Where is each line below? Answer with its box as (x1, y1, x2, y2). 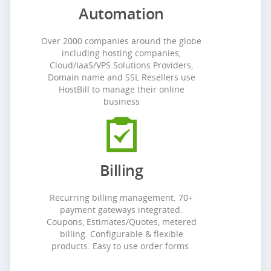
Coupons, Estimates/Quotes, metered (46, 216, 197, 227)
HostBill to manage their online (58, 83, 184, 95)
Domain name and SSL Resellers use (47, 71, 195, 83)
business (103, 96, 140, 107)
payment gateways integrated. (60, 204, 183, 215)
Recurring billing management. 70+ (50, 192, 193, 203)
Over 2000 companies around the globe (41, 35, 201, 47)
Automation (79, 4, 164, 24)
